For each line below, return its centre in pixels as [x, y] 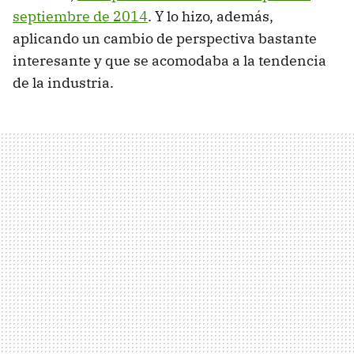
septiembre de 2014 [80, 16]
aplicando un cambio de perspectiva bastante [165, 38]
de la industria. [63, 82]
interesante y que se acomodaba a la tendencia [169, 60]
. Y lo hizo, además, [211, 16]
